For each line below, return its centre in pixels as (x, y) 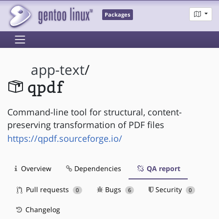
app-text (58, 70)
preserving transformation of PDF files (86, 124)
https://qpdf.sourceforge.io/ (65, 138)
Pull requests (47, 189)
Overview (35, 168)
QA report (163, 168)
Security (169, 189)
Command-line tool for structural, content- (95, 112)
